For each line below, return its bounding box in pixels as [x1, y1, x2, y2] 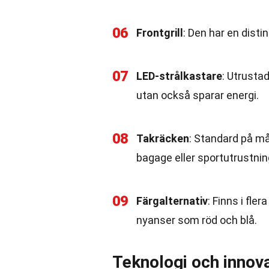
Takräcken [136, 132, 189, 145]
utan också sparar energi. [136, 89, 259, 101]
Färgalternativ [136, 195, 208, 207]
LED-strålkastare [136, 70, 222, 82]
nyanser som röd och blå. [136, 214, 257, 226]
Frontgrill [136, 26, 183, 39]
